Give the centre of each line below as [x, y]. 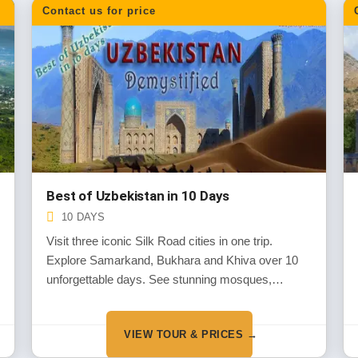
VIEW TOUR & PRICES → [191, 334]
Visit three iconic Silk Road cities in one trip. [160, 241]
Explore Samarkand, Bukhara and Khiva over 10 [173, 260]
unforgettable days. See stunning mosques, [159, 279]
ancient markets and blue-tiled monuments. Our [171, 298]
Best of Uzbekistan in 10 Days [138, 196]
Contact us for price [99, 11]
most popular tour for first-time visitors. [147, 318]
